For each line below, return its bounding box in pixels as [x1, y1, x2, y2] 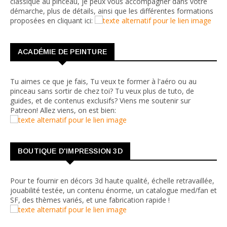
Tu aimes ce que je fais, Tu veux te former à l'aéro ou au [10, 76, 197, 86]
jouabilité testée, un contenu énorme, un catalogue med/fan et [10, 185, 217, 195]
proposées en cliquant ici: [10, 15, 95, 25]
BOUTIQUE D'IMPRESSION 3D [18, 146, 123, 155]
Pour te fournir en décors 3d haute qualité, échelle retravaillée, [10, 175, 214, 185]
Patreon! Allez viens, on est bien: [10, 105, 116, 115]
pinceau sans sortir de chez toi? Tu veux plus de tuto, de [10, 86, 194, 96]
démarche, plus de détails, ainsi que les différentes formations [10, 6, 213, 16]
